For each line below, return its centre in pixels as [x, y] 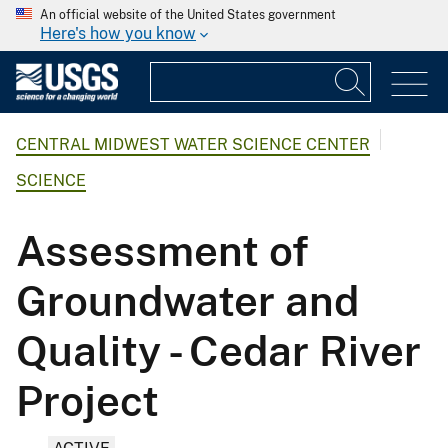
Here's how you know [118, 33]
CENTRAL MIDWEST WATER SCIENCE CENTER [193, 145]
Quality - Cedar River [218, 350]
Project [87, 400]
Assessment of [162, 250]
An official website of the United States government [188, 15]
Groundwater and [187, 300]
